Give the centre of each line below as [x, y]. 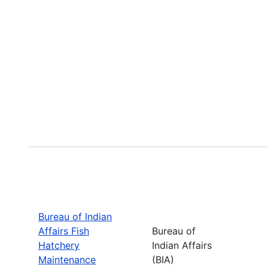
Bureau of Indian [75, 216]
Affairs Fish [64, 231]
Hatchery [59, 245]
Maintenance [67, 259]
